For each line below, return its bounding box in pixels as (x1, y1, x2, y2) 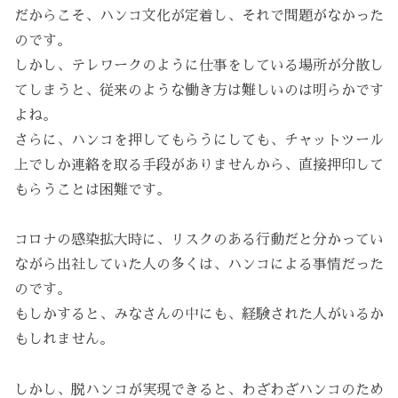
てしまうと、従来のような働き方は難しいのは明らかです (14, 83, 384, 98)
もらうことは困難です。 (14, 182, 171, 197)
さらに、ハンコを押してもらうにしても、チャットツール (14, 132, 384, 147)
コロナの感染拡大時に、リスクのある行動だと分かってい (14, 233, 384, 248)
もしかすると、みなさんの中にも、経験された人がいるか (14, 307, 384, 322)
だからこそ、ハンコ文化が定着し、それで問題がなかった (14, 8, 384, 23)
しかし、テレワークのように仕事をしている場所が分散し (14, 58, 384, 73)
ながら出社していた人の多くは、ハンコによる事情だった (14, 258, 384, 273)
